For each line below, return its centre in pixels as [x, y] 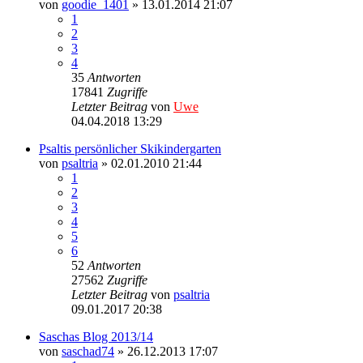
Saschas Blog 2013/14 [96, 336]
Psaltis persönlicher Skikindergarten [130, 148]
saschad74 [88, 351]
